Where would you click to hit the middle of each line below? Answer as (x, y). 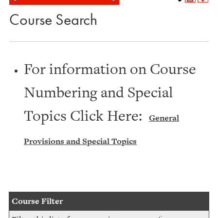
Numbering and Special (99, 92)
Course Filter (37, 201)
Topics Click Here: (86, 115)
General (164, 118)
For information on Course (110, 69)
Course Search (53, 19)
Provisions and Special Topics (80, 141)
